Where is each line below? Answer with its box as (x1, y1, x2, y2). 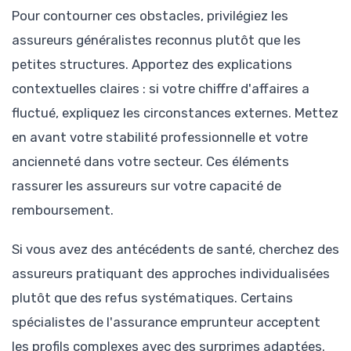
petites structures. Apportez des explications (12, 56, 292, 73)
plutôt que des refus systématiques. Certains (12, 290, 293, 306)
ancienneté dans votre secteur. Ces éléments (12, 154, 289, 170)
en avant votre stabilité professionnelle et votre (12, 129, 308, 146)
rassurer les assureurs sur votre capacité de (12, 178, 281, 194)
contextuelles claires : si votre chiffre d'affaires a (12, 81, 309, 97)
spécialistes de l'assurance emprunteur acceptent (12, 314, 320, 331)
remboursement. (12, 202, 114, 219)
